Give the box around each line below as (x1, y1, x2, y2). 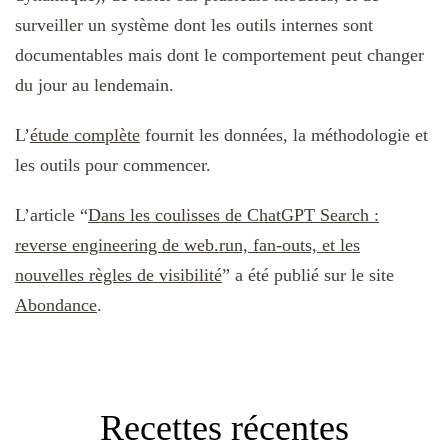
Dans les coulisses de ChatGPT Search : (88, 204, 379, 225)
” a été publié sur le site (222, 264, 394, 285)
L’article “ (15, 204, 88, 225)
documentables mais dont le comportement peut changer (15, 44, 424, 65)
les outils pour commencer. (15, 154, 211, 175)
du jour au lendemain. (15, 74, 174, 95)
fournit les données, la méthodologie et (140, 124, 428, 145)
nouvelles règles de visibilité (15, 264, 222, 285)
